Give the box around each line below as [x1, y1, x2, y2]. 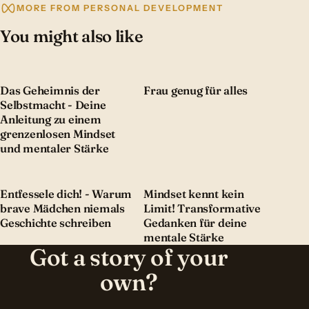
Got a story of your [30, 242, 228, 272]
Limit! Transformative [143, 201, 261, 215]
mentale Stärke [143, 230, 224, 244]
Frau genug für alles [143, 83, 248, 97]
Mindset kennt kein [143, 186, 244, 201]
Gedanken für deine [143, 215, 247, 230]
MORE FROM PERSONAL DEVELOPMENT [17, 3, 223, 14]
